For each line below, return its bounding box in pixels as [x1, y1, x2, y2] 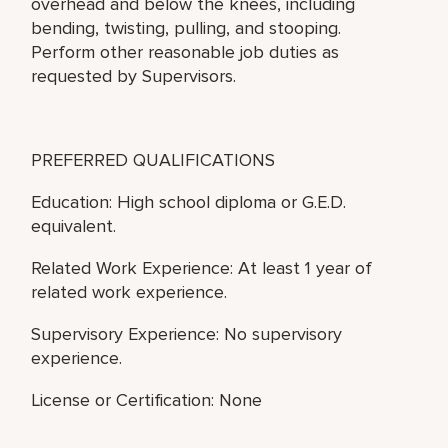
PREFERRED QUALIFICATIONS [31, 148, 276, 171]
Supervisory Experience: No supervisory [31, 322, 343, 345]
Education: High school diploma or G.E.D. [31, 190, 347, 213]
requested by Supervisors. [31, 64, 237, 87]
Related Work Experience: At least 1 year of [31, 256, 373, 279]
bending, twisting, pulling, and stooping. [31, 16, 342, 39]
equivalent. [31, 214, 117, 237]
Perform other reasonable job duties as [31, 40, 340, 63]
